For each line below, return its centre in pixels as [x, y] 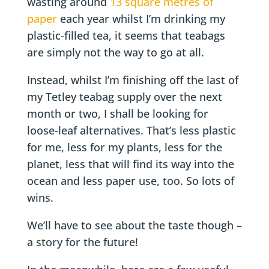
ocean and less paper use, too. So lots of [130, 181]
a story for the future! [82, 242]
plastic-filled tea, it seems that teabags [126, 35]
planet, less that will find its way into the [130, 164]
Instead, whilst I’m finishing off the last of [132, 80]
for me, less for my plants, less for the [124, 147]
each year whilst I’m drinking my [141, 19]
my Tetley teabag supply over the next [124, 97]
